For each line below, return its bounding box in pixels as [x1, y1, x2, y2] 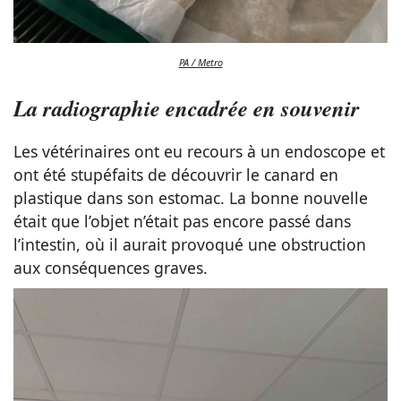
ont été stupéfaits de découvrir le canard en [13, 163, 338, 185]
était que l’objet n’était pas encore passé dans [13, 209, 351, 232]
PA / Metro [178, 55, 223, 70]
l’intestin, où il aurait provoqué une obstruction [13, 233, 366, 255]
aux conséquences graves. [13, 256, 208, 278]
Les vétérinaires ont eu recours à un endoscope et [13, 140, 385, 162]
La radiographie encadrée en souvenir [13, 91, 360, 124]
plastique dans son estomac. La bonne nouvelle [13, 186, 368, 209]
